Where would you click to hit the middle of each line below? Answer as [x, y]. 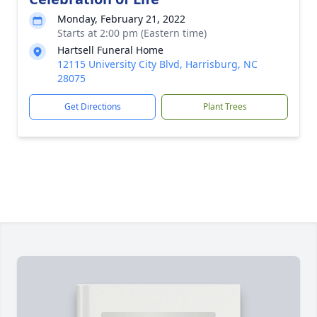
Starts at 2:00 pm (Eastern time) [132, 33]
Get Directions [92, 106]
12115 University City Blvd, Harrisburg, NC [157, 64]
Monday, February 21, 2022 [121, 19]
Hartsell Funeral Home [110, 50]
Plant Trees [225, 106]
